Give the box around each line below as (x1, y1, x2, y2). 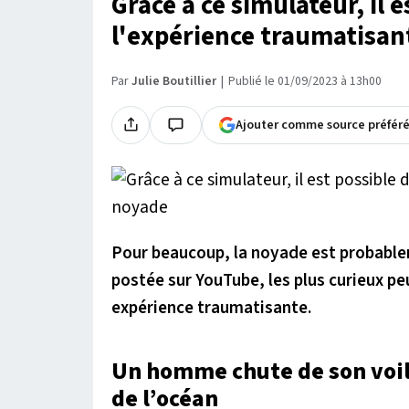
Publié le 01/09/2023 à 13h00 (228, 71, 382, 90)
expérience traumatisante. (111, 294, 311, 320)
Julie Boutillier (131, 71, 216, 90)
